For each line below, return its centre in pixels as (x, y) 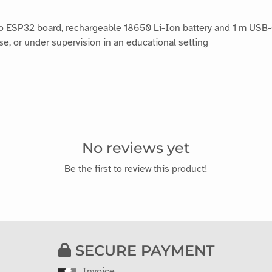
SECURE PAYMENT (142, 251)
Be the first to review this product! (136, 169)
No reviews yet (136, 148)
